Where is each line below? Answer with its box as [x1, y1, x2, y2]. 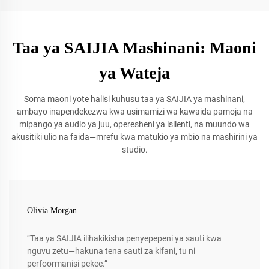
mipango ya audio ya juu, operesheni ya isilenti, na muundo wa [19, 119, 250, 129]
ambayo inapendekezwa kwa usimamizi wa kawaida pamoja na [16, 106, 253, 116]
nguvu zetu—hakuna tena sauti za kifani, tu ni [27, 246, 195, 256]
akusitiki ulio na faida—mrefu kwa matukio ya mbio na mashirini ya [11, 131, 258, 142]
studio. [121, 144, 148, 154]
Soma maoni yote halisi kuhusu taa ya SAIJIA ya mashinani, [24, 94, 245, 104]
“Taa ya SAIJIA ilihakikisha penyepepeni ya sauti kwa [27, 233, 222, 243]
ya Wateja [99, 63, 170, 82]
